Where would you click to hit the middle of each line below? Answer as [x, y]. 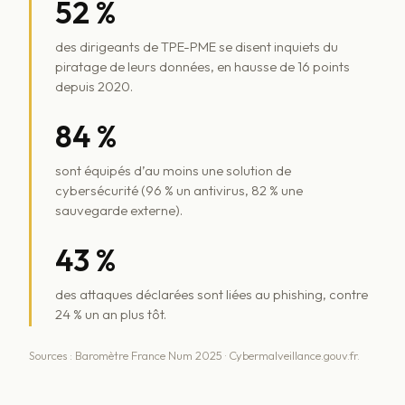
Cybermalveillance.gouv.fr [293, 356]
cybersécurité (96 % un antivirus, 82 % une [179, 190]
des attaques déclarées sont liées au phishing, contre [211, 294]
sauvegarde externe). [118, 210]
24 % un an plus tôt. [110, 314]
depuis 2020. [94, 86]
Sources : [52, 356]
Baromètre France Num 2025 [149, 356]
